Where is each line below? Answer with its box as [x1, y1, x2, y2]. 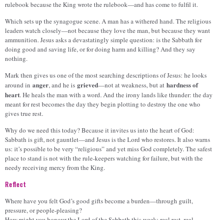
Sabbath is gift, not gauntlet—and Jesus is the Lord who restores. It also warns [5, 135, 210, 144]
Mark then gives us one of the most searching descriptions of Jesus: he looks [5, 71, 207, 80]
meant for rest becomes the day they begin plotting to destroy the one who [5, 100, 200, 109]
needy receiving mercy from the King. [5, 163, 105, 172]
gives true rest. [5, 109, 43, 118]
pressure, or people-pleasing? [5, 206, 84, 215]
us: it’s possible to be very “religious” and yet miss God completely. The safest [5, 144, 212, 154]
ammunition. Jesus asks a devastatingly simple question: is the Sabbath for [5, 35, 202, 45]
